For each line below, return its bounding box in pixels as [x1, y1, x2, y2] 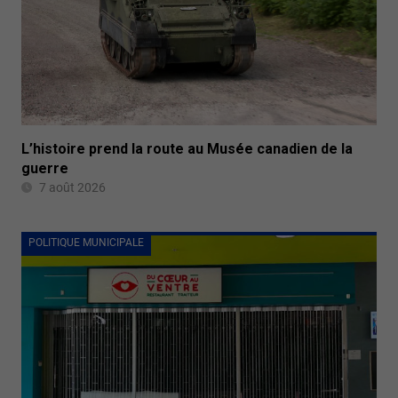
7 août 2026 [39, 179, 106, 195]
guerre [21, 159, 68, 177]
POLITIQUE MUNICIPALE [28, 235, 144, 249]
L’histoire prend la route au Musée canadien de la [21, 139, 353, 157]
